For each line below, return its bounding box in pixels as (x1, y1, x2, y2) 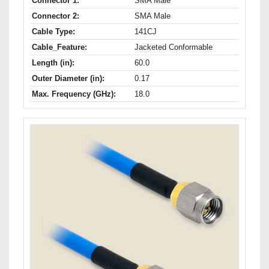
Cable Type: (32, 27, 75, 37)
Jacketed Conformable (134, 43, 213, 52)
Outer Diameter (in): (32, 74, 104, 83)
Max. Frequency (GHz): (32, 89, 116, 99)
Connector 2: (32, 11, 79, 21)
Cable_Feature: (32, 43, 87, 52)
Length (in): (32, 58, 74, 68)
